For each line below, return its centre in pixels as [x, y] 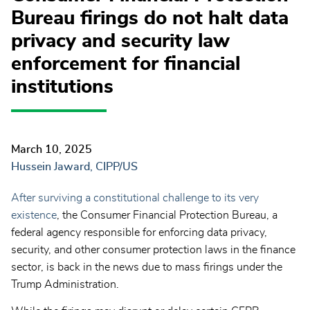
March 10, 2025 [52, 150]
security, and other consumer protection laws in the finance [153, 250]
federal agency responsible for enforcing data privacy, [139, 233]
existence [34, 216]
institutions [62, 87]
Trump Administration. [65, 285]
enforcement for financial [126, 64]
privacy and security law [120, 42]
